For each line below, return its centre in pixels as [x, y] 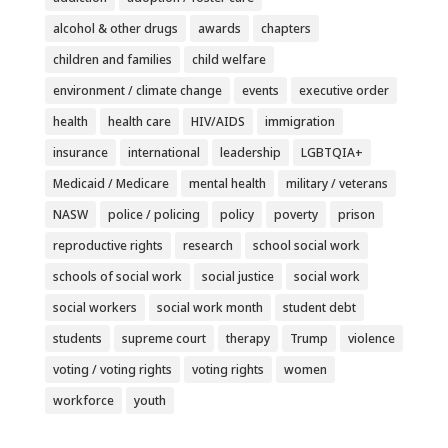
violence [371, 338]
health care [139, 121]
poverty [295, 214]
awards [219, 28]
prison [356, 214]
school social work [306, 245]
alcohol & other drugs [115, 28]
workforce [83, 400]
